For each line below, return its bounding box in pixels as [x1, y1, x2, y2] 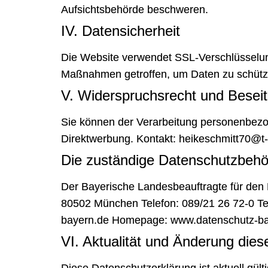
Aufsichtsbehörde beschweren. [61, 4, 208, 16]
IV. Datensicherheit [61, 23, 180, 39]
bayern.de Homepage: [61, 214, 170, 227]
